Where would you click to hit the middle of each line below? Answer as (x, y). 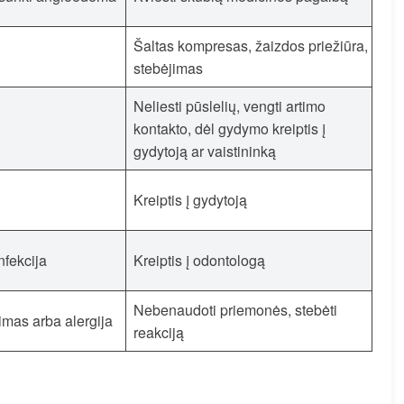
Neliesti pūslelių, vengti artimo (230, 106)
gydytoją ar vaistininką (205, 151)
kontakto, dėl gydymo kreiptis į (230, 128)
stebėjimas (168, 68)
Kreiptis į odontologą (199, 260)
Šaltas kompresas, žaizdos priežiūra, (251, 45)
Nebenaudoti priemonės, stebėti (235, 309)
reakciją (159, 332)
